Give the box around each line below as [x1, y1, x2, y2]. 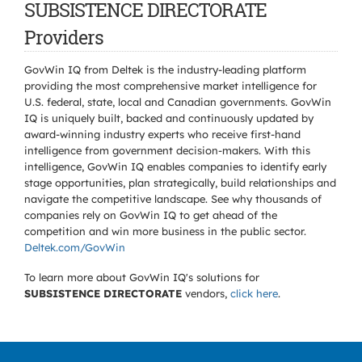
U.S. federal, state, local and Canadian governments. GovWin [24, 95, 331, 108]
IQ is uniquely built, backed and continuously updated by [24, 112, 314, 124]
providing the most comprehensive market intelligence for [24, 79, 317, 92]
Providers [24, 25, 103, 49]
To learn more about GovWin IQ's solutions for [24, 271, 259, 284]
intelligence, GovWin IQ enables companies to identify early [24, 160, 326, 173]
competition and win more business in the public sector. [24, 225, 306, 238]
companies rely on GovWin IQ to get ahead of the [24, 208, 277, 221]
